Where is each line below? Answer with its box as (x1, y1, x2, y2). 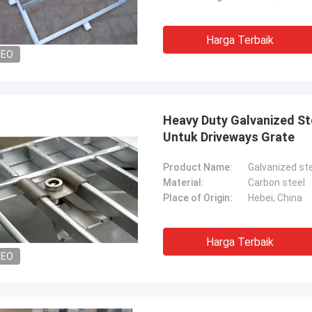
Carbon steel (248, 177, 305, 188)
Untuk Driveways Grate (163, 130, 295, 144)
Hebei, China (248, 192, 302, 203)
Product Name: (163, 162, 233, 173)
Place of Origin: (163, 192, 233, 203)
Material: (163, 177, 204, 188)
